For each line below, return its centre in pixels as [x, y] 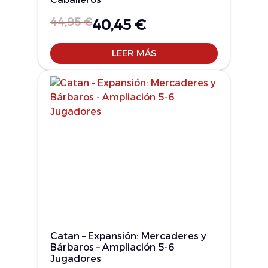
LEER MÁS [134, 53]
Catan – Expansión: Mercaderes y [128, 236]
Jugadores [76, 258]
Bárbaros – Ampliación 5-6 [112, 247]
